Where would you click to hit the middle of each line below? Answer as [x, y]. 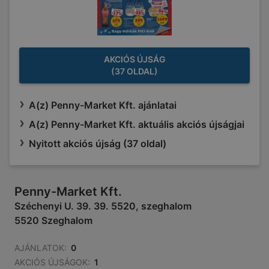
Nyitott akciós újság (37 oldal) [98, 144]
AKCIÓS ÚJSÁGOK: [52, 262]
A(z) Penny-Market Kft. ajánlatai [103, 105]
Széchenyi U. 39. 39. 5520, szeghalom [103, 206]
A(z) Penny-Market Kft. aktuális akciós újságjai [137, 125]
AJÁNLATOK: [41, 248]
